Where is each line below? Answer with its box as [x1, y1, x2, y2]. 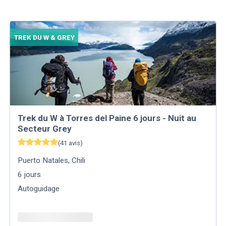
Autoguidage [18, 184, 60, 194]
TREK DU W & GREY [14, 33, 75, 41]
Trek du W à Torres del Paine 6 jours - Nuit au [18, 113, 197, 124]
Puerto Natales [18, 156, 69, 165]
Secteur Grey [18, 124, 72, 134]
